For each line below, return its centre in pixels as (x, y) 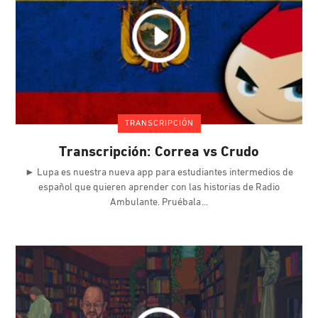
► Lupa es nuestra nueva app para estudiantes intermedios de (159, 173)
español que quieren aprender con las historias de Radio (159, 188)
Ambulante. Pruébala (157, 203)
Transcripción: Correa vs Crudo (159, 153)
